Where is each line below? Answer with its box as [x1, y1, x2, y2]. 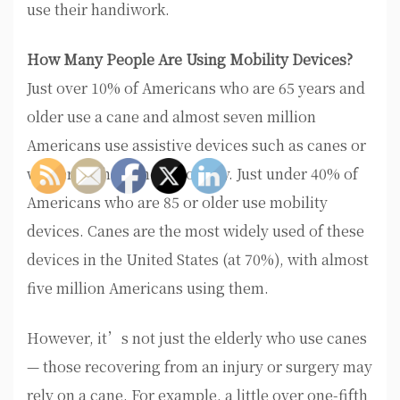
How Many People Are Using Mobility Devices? [27, 49, 353, 71]
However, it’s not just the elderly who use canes [27, 328, 367, 349]
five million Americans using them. [27, 278, 269, 299]
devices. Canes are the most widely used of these [27, 221, 364, 242]
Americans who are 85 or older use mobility [27, 192, 328, 213]
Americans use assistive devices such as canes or [27, 135, 366, 156]
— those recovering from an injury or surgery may [27, 356, 372, 378]
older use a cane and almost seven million [27, 106, 316, 128]
